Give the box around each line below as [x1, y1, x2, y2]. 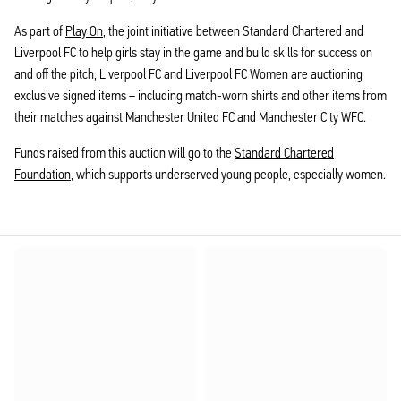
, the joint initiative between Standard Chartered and [103, 22, 363, 39]
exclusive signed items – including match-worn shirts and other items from [14, 87, 387, 104]
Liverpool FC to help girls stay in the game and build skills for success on [14, 44, 372, 61]
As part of [14, 22, 65, 39]
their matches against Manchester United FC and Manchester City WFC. [14, 108, 366, 125]
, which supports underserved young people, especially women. [71, 166, 386, 183]
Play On [65, 22, 103, 39]
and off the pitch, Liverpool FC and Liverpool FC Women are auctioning [14, 65, 363, 82]
